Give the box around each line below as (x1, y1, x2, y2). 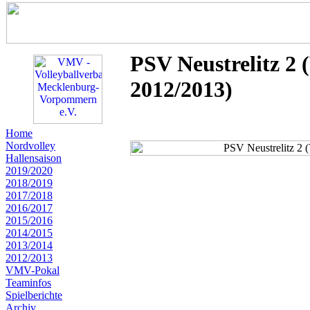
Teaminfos (6, 277, 51, 289)
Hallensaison (6, 152, 62, 164)
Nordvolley (6, 140, 55, 152)
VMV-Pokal (6, 264, 60, 276)
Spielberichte (6, 289, 62, 301)
